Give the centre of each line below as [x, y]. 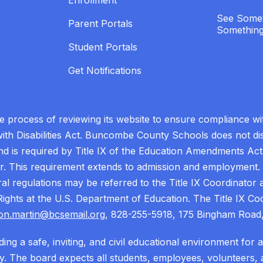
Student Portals [103, 47]
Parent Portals [100, 24]
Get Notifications [105, 71]
